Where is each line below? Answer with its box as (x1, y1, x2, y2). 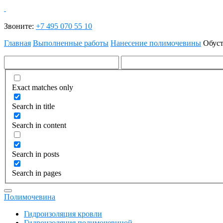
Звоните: (4, 22, 36, 30)
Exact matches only (12, 83, 73, 92)
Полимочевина (4, 192, 55, 201)
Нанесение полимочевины (111, 39, 201, 47)
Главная (4, 39, 31, 47)
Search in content (12, 120, 66, 129)
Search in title (12, 102, 55, 111)
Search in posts (12, 149, 59, 158)
